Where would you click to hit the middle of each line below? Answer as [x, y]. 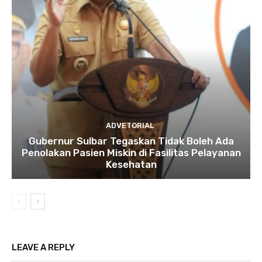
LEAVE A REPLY [43, 248]
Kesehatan [131, 165]
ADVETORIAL [130, 126]
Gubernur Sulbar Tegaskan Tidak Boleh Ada [131, 141]
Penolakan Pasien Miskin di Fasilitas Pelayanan [131, 153]
